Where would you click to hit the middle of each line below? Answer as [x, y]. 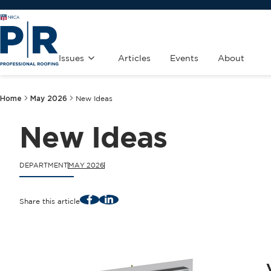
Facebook [107, 198]
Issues [71, 58]
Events [184, 58]
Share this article [50, 201]
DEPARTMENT [44, 165]
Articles [134, 58]
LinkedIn [123, 198]
